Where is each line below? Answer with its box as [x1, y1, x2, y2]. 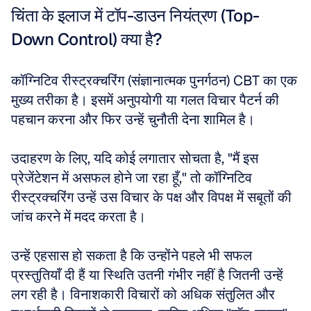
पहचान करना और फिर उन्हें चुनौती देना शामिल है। [11, 110, 258, 128]
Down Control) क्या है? [11, 28, 162, 50]
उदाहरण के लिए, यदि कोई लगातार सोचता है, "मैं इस [11, 149, 258, 167]
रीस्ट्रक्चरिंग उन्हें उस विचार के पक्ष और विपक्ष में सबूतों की [11, 188, 292, 206]
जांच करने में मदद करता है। [11, 208, 149, 226]
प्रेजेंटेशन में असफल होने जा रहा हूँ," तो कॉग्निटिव [11, 169, 252, 187]
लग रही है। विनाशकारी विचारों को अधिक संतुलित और [11, 285, 275, 303]
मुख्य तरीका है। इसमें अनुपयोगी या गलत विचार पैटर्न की [11, 91, 279, 109]
